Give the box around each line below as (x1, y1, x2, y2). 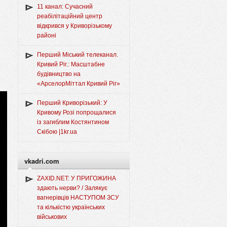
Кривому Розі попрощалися (37, 109, 116, 117)
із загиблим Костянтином (37, 119, 109, 126)
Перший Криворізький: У (37, 99, 107, 107)
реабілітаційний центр (37, 13, 102, 20)
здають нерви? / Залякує (37, 184, 107, 192)
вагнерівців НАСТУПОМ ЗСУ (37, 194, 119, 202)
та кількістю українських (37, 204, 105, 211)
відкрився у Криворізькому (37, 22, 112, 30)
